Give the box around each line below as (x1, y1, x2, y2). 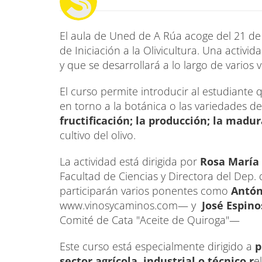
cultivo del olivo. (60, 127, 136, 142)
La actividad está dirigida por (60, 154, 200, 168)
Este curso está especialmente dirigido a (60, 239, 255, 253)
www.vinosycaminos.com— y (60, 198, 202, 212)
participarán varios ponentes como (60, 183, 231, 198)
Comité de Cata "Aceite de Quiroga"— (60, 212, 240, 227)
